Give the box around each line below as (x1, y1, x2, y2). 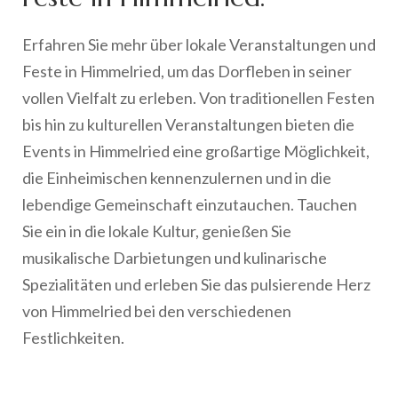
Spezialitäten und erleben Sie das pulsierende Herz (22, 274, 370, 294)
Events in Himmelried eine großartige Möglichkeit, (22, 140, 370, 161)
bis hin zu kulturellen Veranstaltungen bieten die (22, 114, 354, 134)
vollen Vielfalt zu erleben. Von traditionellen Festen (22, 87, 375, 107)
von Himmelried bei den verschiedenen (22, 300, 291, 321)
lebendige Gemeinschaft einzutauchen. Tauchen (22, 194, 357, 214)
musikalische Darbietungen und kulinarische (22, 247, 327, 267)
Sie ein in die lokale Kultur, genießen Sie (22, 220, 291, 241)
